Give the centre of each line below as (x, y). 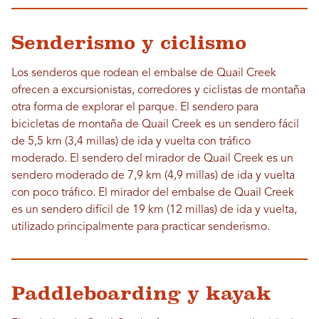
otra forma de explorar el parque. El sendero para (135, 108)
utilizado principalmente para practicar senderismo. (141, 228)
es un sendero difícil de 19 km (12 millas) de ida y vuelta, (154, 210)
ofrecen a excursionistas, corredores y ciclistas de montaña (158, 91)
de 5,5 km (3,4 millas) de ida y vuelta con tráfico (131, 142)
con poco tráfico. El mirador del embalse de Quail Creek (153, 193)
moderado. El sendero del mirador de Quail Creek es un (152, 159)
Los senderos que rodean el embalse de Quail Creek (144, 74)
